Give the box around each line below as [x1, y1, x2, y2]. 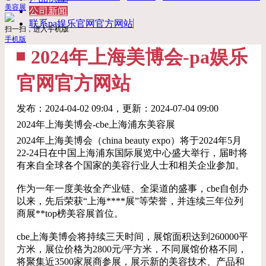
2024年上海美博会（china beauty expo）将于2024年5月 [17, 135, 242, 145]
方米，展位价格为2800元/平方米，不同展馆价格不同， [17, 244, 247, 254]
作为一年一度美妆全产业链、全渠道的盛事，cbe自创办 [17, 183, 248, 194]
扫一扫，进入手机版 [5, 25, 69, 33]
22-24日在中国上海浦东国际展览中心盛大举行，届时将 [17, 148, 248, 158]
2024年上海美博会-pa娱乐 [31, 46, 248, 68]
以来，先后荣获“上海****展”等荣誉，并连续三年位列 [17, 196, 243, 206]
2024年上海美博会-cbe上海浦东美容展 [17, 119, 175, 129]
